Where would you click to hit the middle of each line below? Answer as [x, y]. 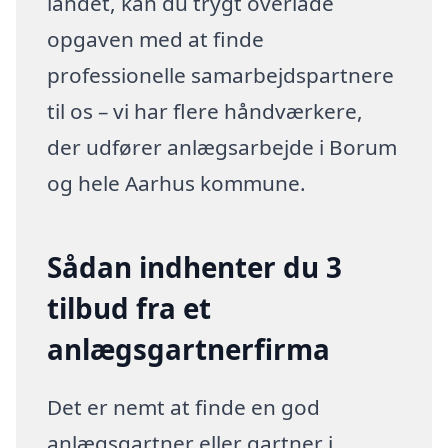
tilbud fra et [129, 308]
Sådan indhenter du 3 [195, 267]
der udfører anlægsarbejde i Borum [222, 146]
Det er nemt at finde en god [184, 406]
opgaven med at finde [156, 38]
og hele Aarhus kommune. [177, 182]
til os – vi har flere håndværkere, [205, 110]
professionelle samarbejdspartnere [221, 74]
